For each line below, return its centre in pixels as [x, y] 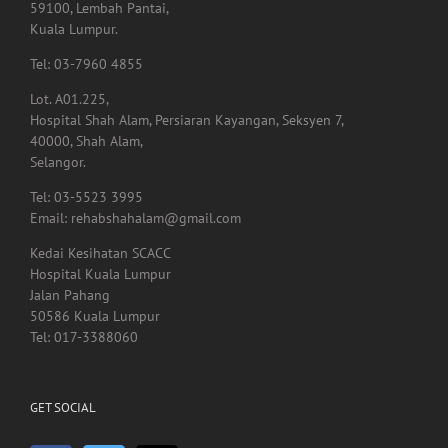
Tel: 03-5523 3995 [86, 197]
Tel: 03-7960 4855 [86, 64]
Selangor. [58, 162]
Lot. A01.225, [69, 99]
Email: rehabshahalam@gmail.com [135, 218]
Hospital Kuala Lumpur [100, 274]
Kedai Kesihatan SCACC [100, 253]
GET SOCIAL [63, 408]
